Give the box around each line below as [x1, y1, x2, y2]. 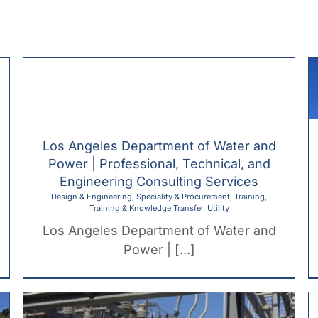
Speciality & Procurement [136, 191, 230, 202]
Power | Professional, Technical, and [48, 155, 270, 171]
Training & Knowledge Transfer [89, 202, 203, 213]
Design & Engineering [51, 191, 132, 202]
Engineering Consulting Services [60, 173, 258, 189]
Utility [207, 202, 229, 213]
